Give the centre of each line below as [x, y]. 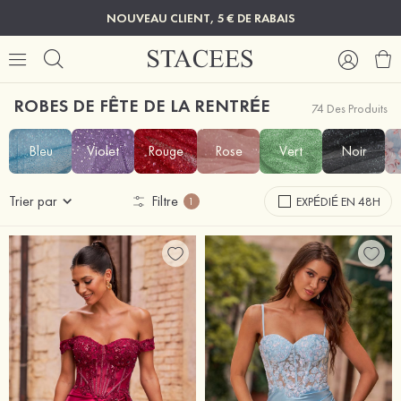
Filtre [164, 201]
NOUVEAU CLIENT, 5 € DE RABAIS [200, 18]
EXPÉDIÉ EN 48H [338, 201]
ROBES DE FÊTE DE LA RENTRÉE [142, 106]
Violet [103, 151]
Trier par [33, 201]
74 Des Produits [350, 108]
